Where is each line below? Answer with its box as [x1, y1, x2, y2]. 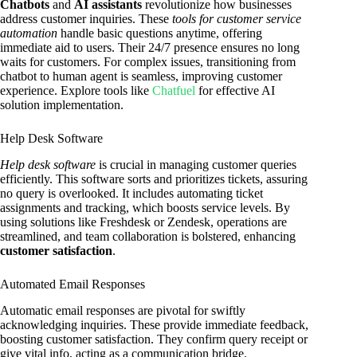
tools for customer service [172, 12, 301, 26]
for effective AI [195, 84, 275, 98]
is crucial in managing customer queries [96, 158, 296, 172]
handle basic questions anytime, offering [57, 26, 262, 41]
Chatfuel [152, 84, 195, 98]
